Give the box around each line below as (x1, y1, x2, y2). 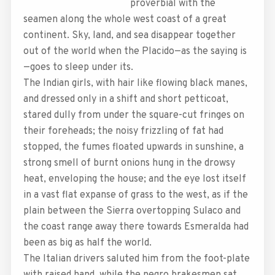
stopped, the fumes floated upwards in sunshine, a (23, 141, 244, 153)
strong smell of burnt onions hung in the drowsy (23, 157, 235, 169)
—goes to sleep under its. (23, 61, 133, 74)
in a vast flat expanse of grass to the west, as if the (23, 188, 248, 201)
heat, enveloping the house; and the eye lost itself (23, 172, 246, 185)
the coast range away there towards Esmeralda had (23, 220, 249, 233)
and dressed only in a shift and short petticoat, (23, 93, 228, 106)
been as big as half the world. (23, 236, 152, 249)
